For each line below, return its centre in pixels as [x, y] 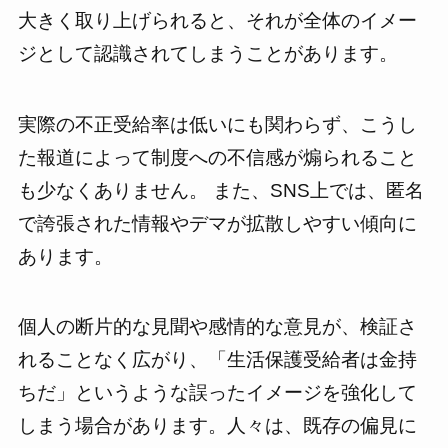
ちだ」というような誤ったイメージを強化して [217, 393]
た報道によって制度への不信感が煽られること [217, 157]
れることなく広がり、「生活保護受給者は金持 [217, 360]
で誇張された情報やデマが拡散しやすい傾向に [217, 223]
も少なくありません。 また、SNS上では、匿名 [220, 190]
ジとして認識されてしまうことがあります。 [207, 54]
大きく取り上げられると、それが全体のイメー [217, 21]
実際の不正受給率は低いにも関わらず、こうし [217, 124]
